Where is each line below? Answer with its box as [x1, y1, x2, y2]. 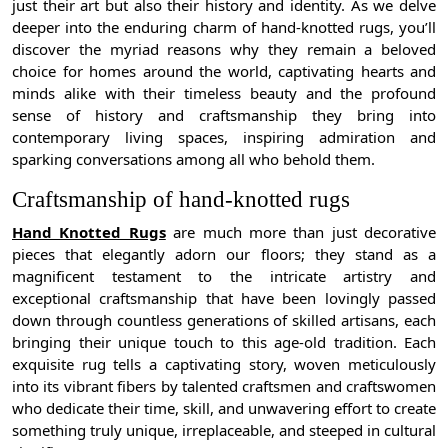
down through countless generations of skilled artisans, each [12, 309, 436, 330]
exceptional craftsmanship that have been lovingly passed [12, 287, 436, 308]
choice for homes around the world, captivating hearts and [12, 60, 436, 81]
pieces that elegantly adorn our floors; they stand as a [12, 243, 436, 264]
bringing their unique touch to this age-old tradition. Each [12, 331, 436, 352]
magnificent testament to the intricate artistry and [12, 265, 436, 286]
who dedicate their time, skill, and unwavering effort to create [12, 397, 436, 418]
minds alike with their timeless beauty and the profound [12, 82, 436, 103]
